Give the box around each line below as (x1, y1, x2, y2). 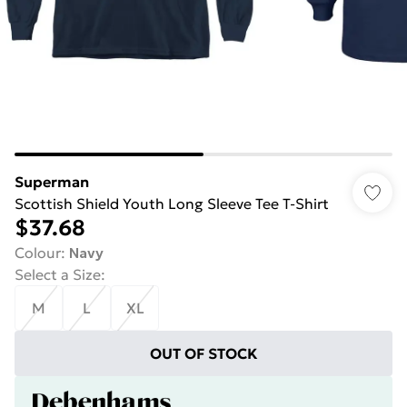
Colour (15, 243, 61, 262)
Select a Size (15, 265, 101, 283)
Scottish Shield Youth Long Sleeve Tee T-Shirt (15, 194, 329, 213)
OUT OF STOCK (149, 344, 258, 362)
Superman (15, 173, 89, 191)
